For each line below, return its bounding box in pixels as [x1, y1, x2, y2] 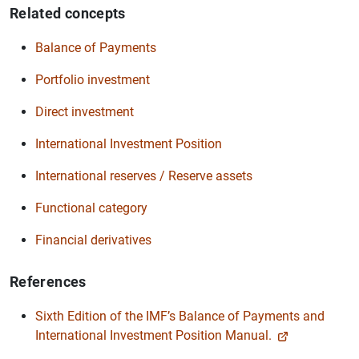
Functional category [35, 200, 147, 216]
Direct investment [35, 103, 134, 119]
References [10, 272, 87, 290]
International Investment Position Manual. [35, 327, 272, 343]
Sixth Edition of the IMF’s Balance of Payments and [35, 308, 325, 324]
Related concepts [10, 4, 126, 22]
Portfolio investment [35, 71, 150, 87]
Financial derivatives [35, 232, 151, 248]
